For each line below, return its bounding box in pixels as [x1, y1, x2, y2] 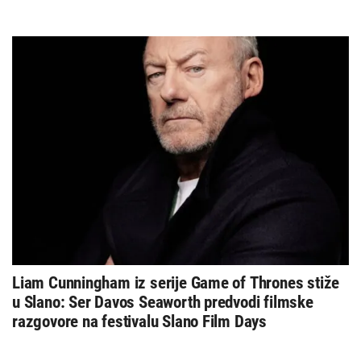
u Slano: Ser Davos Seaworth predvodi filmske [12, 293, 313, 313]
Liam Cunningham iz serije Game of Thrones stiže [12, 273, 340, 293]
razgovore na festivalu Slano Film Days [12, 312, 268, 332]
